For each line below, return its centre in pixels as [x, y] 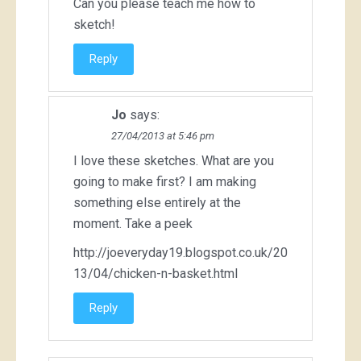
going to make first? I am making [165, 181]
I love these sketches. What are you [174, 160]
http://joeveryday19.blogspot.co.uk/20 [180, 252]
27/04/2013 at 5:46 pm [163, 135]
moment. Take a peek [133, 223]
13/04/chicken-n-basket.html [156, 273]
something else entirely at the [157, 202]
